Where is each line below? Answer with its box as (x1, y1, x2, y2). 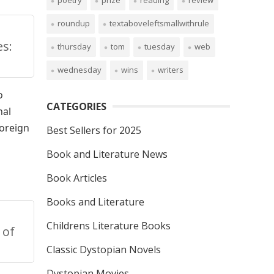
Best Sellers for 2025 (46, 124, 141, 137)
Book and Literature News (46, 147, 168, 161)
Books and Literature (46, 195, 144, 209)
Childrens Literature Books (46, 219, 171, 232)
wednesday (57, 64, 102, 75)
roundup (57, 18, 90, 29)
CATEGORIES (46, 100, 106, 113)
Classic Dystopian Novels (46, 243, 161, 256)
